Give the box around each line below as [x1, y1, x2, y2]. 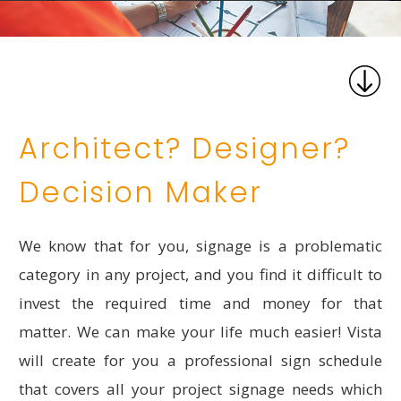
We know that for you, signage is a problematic [19, 235, 382, 257]
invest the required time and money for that [19, 293, 382, 314]
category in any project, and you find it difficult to [19, 264, 382, 286]
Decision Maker [19, 172, 262, 213]
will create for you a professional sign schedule [19, 350, 382, 371]
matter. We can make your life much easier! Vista [19, 321, 382, 343]
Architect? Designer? [19, 128, 350, 169]
